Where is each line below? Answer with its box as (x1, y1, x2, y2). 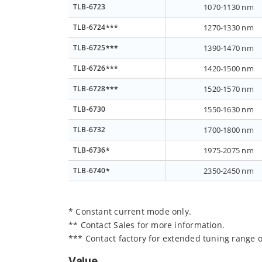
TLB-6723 (73, 2, 106, 12)
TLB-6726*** (73, 63, 119, 74)
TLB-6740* (73, 166, 110, 176)
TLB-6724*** (73, 22, 119, 33)
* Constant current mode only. (68, 206, 192, 218)
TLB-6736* (73, 145, 110, 156)
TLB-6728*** (73, 84, 119, 94)
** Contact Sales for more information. (68, 219, 225, 231)
